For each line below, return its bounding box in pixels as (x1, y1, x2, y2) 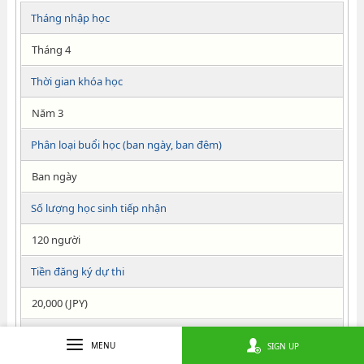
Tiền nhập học (30, 327, 99, 342)
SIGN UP (267, 340, 299, 353)
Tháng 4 (31, 42, 71, 57)
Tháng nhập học (30, 11, 110, 25)
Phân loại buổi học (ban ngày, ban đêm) (30, 137, 222, 152)
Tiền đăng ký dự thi (30, 264, 124, 279)
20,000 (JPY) (31, 296, 88, 310)
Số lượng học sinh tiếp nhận (30, 201, 167, 215)
